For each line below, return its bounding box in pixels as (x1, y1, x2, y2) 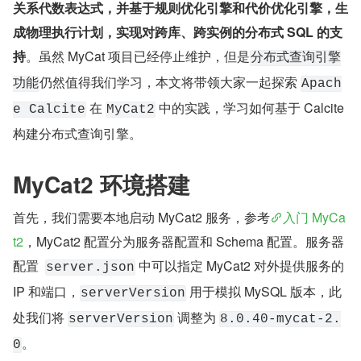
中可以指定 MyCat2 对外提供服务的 (135, 256, 344, 276)
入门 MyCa (283, 208, 346, 227)
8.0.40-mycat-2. (220, 312, 341, 327)
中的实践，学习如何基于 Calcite (156, 98, 344, 118)
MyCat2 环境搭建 (13, 168, 190, 201)
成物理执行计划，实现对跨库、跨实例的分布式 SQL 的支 (13, 23, 342, 42)
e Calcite (13, 102, 85, 118)
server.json (46, 260, 135, 276)
